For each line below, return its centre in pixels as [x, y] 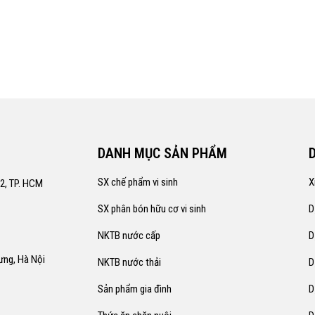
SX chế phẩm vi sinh [138, 182]
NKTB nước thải [129, 262]
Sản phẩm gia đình [135, 289]
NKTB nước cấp [129, 236]
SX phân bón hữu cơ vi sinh [152, 209]
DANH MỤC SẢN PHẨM [162, 153]
